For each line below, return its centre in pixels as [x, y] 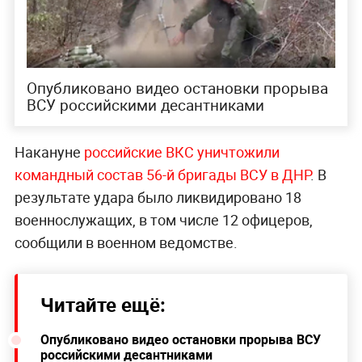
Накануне [49, 152]
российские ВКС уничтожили [181, 152]
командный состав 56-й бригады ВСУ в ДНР [162, 174]
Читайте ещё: [103, 304]
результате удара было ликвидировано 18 [158, 197]
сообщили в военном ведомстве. [126, 242]
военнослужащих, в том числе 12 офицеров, [163, 219]
